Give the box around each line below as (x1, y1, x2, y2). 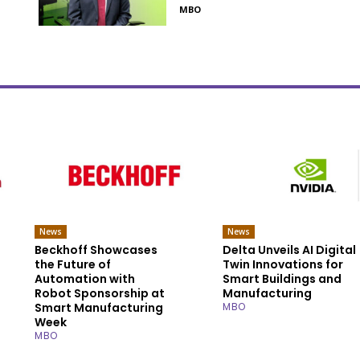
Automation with (35, 270, 136, 287)
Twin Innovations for (223, 256, 344, 272)
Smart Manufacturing (35, 299, 164, 316)
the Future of (35, 256, 112, 272)
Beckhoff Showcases (35, 241, 158, 258)
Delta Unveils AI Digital (223, 241, 357, 258)
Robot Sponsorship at (35, 284, 166, 301)
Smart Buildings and (223, 270, 342, 287)
